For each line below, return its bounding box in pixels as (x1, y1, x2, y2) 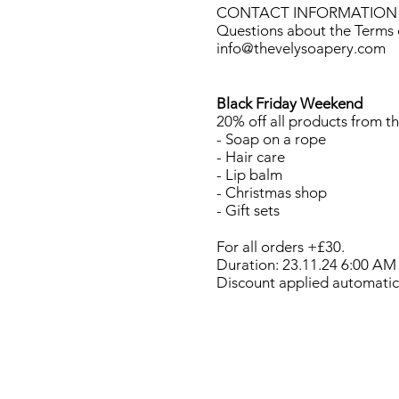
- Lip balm (216, 166, 282, 184)
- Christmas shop (216, 183, 327, 202)
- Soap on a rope (216, 130, 326, 149)
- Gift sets (216, 201, 280, 220)
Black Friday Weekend (216, 94, 362, 113)
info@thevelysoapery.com (216, 39, 386, 58)
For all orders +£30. (216, 238, 345, 256)
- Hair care (216, 148, 285, 167)
